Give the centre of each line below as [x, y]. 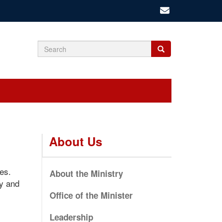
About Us [75, 141]
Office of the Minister [91, 195]
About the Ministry [86, 173]
